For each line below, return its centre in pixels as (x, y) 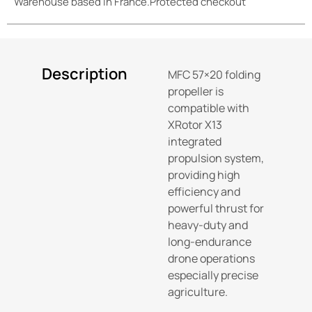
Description (85, 73)
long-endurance (210, 241)
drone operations (212, 258)
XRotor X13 (195, 124)
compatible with (209, 108)
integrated (195, 141)
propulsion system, (216, 158)
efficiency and (204, 191)
